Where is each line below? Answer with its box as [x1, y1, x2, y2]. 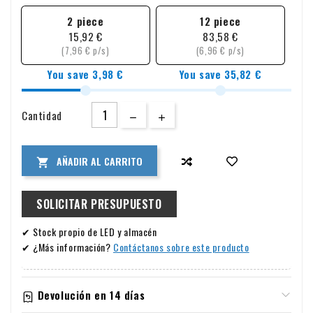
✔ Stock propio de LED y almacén [22, 224, 157, 240]
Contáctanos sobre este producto [113, 240, 249, 255]
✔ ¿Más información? [22, 240, 113, 255]
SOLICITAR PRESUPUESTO [36, 196, 162, 213]
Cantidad [22, 107, 62, 123]
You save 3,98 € [48, 66, 124, 82]
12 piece [200, 13, 241, 29]
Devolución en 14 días [37, 287, 145, 303]
